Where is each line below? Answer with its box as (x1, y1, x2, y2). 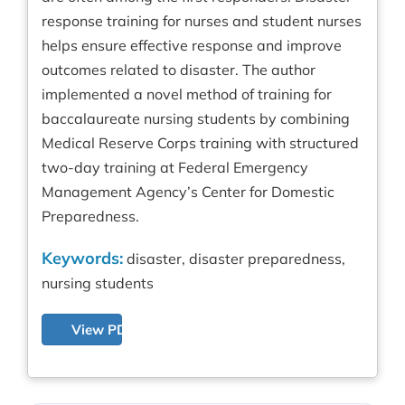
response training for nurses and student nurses (42, 12, 362, 30)
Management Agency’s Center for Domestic (42, 183, 334, 201)
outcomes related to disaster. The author (42, 61, 316, 79)
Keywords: (42, 248, 123, 268)
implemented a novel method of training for (42, 85, 332, 103)
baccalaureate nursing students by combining (42, 109, 350, 127)
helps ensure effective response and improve (42, 36, 342, 54)
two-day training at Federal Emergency (42, 158, 308, 176)
